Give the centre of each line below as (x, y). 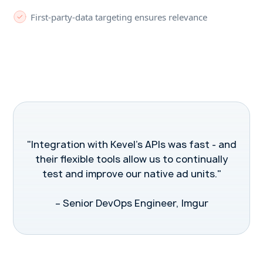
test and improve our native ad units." (131, 174)
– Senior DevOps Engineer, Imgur (131, 203)
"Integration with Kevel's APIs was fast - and (131, 144)
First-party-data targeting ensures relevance (119, 17)
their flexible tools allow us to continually (131, 159)
